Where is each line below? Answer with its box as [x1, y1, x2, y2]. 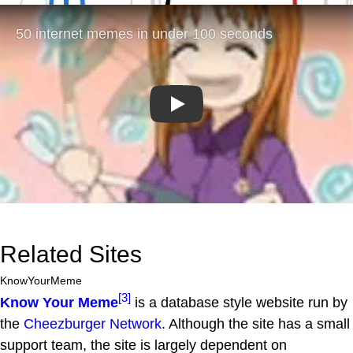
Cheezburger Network [24, 316, 162, 333]
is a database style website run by [131, 295, 347, 311]
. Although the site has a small [162, 316, 350, 333]
